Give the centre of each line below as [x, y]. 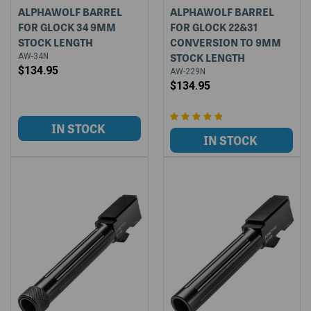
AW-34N [33, 56]
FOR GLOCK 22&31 [214, 27]
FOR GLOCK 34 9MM [67, 27]
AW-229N [188, 71]
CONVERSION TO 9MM [226, 42]
